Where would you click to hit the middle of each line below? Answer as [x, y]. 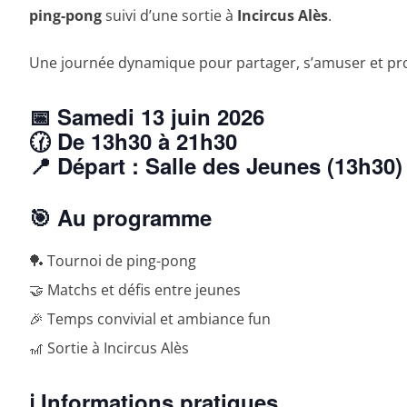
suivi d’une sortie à [169, 15]
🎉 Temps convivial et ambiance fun [150, 318]
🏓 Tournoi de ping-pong [113, 260]
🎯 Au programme [120, 217]
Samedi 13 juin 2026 [161, 116]
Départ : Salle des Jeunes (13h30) [230, 165]
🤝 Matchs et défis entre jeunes [135, 289]
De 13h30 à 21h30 [147, 140]
